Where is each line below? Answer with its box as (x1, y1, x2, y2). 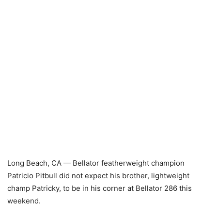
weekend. (7, 196, 41, 205)
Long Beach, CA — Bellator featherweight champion (7, 158, 185, 168)
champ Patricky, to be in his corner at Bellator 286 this (7, 184, 192, 193)
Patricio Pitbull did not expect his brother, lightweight (7, 171, 189, 180)
